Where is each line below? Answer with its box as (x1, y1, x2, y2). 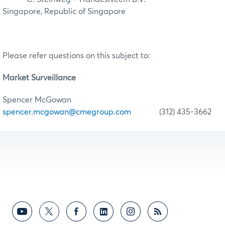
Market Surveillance (3, 74, 76, 82)
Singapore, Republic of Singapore (3, 8, 126, 16)
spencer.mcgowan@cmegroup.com (3, 108, 131, 117)
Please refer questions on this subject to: (3, 52, 150, 60)
